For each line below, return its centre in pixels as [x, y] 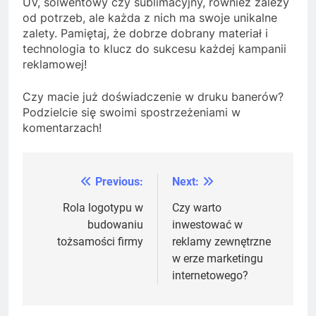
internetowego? [210, 275]
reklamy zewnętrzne [221, 241]
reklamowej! [55, 64]
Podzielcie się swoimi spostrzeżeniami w [132, 112]
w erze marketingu [218, 258]
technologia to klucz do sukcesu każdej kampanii [154, 48]
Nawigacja [76, 185]
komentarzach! [62, 127]
